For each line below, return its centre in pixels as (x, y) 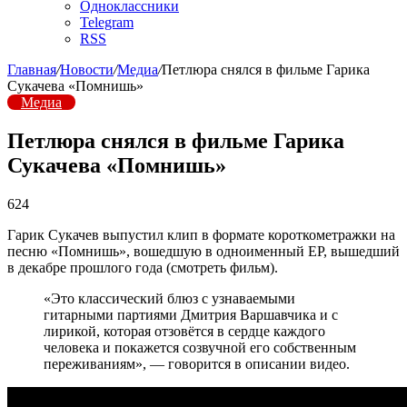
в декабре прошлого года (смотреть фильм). (143, 267)
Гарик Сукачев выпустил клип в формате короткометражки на (201, 234)
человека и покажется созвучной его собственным (200, 347)
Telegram (107, 22)
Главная (32, 69)
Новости (87, 69)
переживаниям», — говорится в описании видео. (197, 363)
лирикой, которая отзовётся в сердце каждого (184, 331)
